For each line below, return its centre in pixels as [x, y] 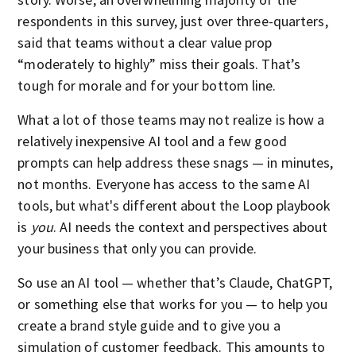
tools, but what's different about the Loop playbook [174, 205]
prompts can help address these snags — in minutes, [176, 162]
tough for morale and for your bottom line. [147, 85]
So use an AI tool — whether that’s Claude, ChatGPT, [175, 282]
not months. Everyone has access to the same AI [164, 184]
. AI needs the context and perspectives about [191, 226]
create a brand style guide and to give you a [149, 325]
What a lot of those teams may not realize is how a [171, 119]
